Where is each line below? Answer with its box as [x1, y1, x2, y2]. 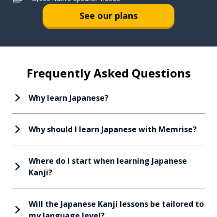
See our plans [79, 9, 138, 21]
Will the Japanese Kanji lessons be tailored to [28, 199, 204, 210]
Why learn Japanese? [28, 93, 108, 104]
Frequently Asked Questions [26, 65, 191, 81]
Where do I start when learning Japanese [28, 155, 187, 167]
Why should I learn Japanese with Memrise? [28, 124, 197, 135]
